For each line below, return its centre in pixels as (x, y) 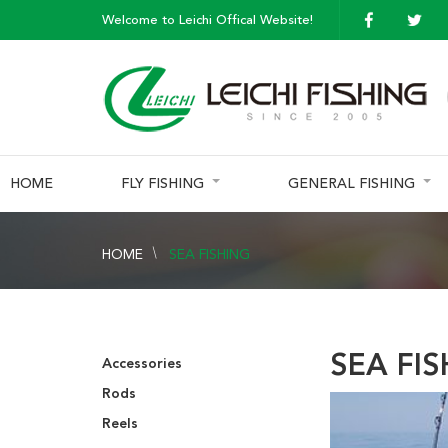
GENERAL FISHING (351, 183)
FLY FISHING (162, 183)
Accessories (142, 363)
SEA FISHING (209, 253)
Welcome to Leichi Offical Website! (207, 20)
